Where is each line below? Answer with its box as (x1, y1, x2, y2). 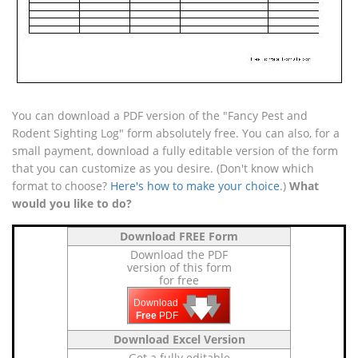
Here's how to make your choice (110, 178, 280, 193)
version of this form (126, 260, 232, 275)
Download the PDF (130, 247, 228, 262)
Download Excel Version (113, 332, 245, 347)
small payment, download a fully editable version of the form (12, 143, 338, 158)
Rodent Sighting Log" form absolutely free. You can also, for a (12, 125, 340, 141)
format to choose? (12, 178, 110, 193)
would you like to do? (12, 196, 132, 211)
